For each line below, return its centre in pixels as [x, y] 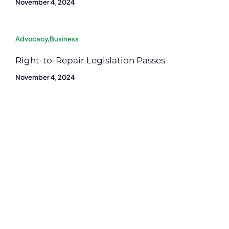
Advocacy [31, 39]
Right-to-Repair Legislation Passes [90, 60]
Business [64, 39]
